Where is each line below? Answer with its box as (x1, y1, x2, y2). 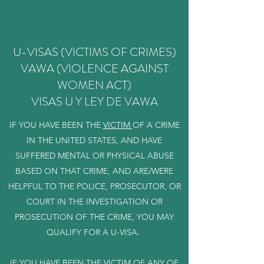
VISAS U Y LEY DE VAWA (31, 93, 158, 110)
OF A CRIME (132, 120, 180, 130)
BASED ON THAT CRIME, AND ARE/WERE (15, 166, 173, 176)
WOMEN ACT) (57, 77, 131, 94)
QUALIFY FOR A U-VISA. (47, 227, 142, 237)
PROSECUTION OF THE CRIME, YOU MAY (15, 212, 174, 222)
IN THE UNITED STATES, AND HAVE (27, 135, 162, 146)
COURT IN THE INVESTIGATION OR (26, 196, 163, 207)
